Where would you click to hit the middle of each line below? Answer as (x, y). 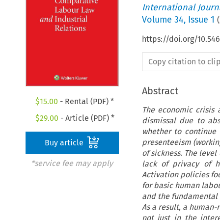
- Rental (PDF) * (86, 102)
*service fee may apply (72, 164)
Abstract (160, 91)
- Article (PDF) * (86, 118)
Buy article (65, 143)
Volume (158, 19)
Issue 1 (201, 19)
